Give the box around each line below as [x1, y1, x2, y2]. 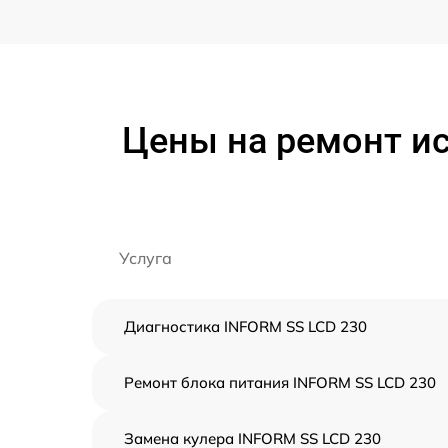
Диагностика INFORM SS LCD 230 [124, 317, 367, 337]
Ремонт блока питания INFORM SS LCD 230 [124, 373, 436, 393]
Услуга [119, 248, 172, 269]
